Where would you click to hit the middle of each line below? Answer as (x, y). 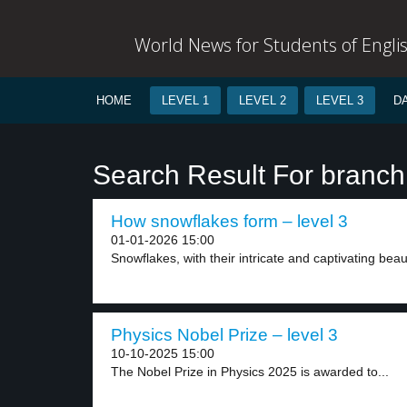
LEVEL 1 (185, 100)
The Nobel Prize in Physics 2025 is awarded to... (250, 372)
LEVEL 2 (263, 100)
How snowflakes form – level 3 (229, 221)
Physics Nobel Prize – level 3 (224, 335)
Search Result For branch (249, 175)
